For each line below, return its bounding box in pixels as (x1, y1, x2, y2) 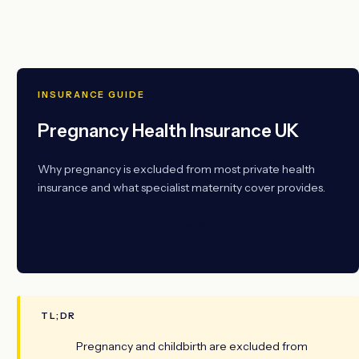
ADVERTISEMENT (152, 220, 224, 230)
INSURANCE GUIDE (38, 88, 145, 100)
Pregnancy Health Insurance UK (38, 119, 299, 142)
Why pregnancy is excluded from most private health (38, 161, 315, 176)
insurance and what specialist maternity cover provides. (38, 179, 325, 195)
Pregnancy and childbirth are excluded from (76, 338, 308, 353)
